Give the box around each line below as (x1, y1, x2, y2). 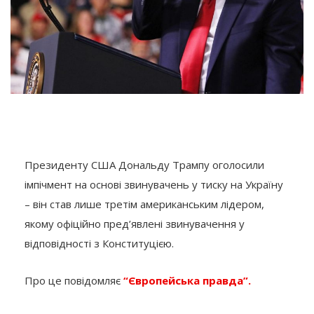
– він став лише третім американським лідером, (25, 197, 264, 212)
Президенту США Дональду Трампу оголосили (25, 158, 264, 172)
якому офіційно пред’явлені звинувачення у (25, 217, 245, 231)
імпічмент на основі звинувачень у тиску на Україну (25, 177, 283, 192)
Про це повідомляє (25, 273, 123, 288)
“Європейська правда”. (123, 273, 251, 288)
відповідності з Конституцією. (25, 236, 174, 251)
